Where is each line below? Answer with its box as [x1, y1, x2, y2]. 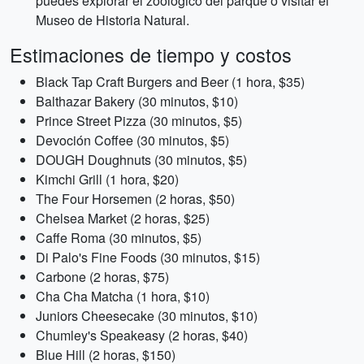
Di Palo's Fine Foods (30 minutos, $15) [36, 248, 260, 266]
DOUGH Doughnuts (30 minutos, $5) [36, 150, 247, 169]
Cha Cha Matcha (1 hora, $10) [36, 287, 210, 305]
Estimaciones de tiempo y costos [10, 41, 292, 68]
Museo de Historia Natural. [36, 11, 189, 29]
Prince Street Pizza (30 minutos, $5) [36, 111, 242, 130]
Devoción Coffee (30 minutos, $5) [36, 131, 229, 149]
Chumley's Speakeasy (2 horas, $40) [36, 326, 248, 344]
